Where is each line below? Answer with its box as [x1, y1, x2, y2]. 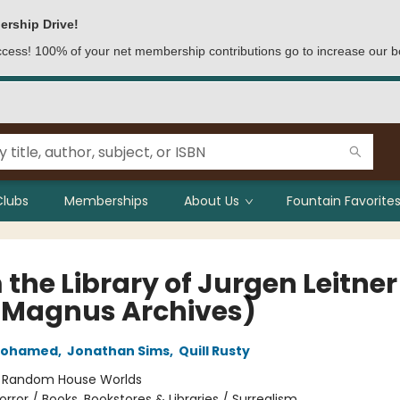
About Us [184, 192, 239, 210]
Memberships [64, 192, 148, 210]
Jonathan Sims [66, 342, 170, 360]
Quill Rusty [178, 342, 250, 360]
